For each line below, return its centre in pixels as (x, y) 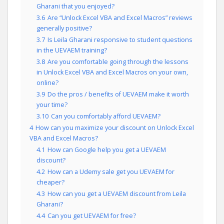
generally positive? (64, 28)
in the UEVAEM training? (72, 50)
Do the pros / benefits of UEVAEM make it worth (118, 94)
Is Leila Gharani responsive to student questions (120, 39)
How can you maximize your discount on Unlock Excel (115, 127)
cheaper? (50, 182)
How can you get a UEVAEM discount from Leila (117, 193)
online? (47, 82)
